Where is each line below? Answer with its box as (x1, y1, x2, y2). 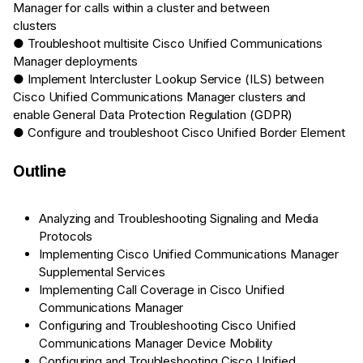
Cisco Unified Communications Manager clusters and (13, 89, 306, 105)
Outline (13, 162, 66, 181)
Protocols (39, 228, 93, 245)
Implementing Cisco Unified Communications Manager (39, 246, 340, 263)
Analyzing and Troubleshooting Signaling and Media (39, 211, 319, 227)
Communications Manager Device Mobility (39, 335, 273, 352)
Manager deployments (13, 53, 138, 70)
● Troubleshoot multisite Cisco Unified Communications (13, 36, 323, 52)
